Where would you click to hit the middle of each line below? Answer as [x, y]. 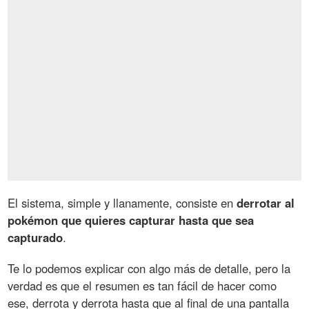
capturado [36, 237]
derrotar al [266, 202]
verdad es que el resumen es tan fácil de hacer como [142, 285]
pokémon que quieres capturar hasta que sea [131, 220]
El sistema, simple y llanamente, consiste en [122, 202]
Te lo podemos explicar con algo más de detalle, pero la [149, 268]
